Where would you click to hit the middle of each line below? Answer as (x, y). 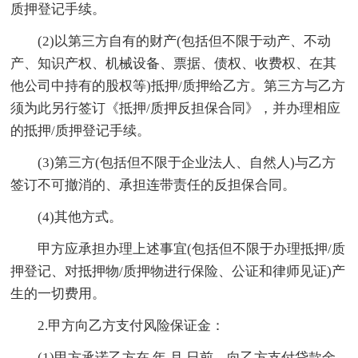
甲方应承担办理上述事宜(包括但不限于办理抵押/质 (178, 249)
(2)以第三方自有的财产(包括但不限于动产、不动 (171, 41)
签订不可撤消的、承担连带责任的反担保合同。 (153, 185)
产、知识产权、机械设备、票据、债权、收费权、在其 (174, 63)
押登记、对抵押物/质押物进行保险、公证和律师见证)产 (178, 271)
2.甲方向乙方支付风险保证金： (118, 325)
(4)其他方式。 (67, 217)
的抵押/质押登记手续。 (81, 130)
